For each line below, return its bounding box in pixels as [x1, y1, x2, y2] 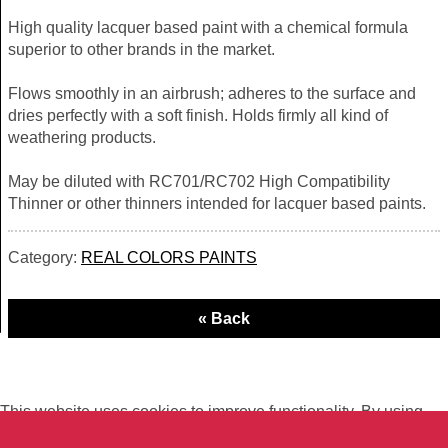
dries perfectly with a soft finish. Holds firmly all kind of [8, 107, 388, 125]
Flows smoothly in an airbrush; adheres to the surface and [8, 85, 416, 103]
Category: [8, 249, 81, 267]
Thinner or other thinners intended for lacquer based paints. [8, 195, 426, 213]
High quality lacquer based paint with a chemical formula [8, 19, 408, 37]
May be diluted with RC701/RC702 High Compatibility [8, 173, 390, 191]
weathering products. [8, 129, 156, 147]
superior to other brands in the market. [8, 41, 275, 59]
